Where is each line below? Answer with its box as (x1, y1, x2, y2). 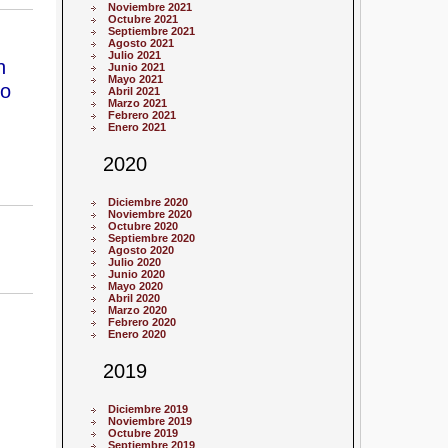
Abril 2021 (108, 84, 161, 97)
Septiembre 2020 (108, 231, 196, 244)
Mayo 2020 (108, 279, 164, 292)
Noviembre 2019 (108, 415, 193, 428)
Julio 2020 (108, 255, 162, 268)
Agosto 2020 (108, 243, 175, 256)
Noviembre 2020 (108, 207, 193, 220)
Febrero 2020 (108, 315, 177, 328)
